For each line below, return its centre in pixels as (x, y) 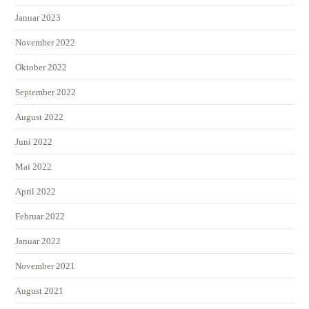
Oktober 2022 (41, 67)
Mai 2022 (34, 166)
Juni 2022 (34, 141)
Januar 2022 (38, 241)
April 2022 (36, 191)
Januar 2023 (38, 17)
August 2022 (40, 117)
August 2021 (40, 290)
